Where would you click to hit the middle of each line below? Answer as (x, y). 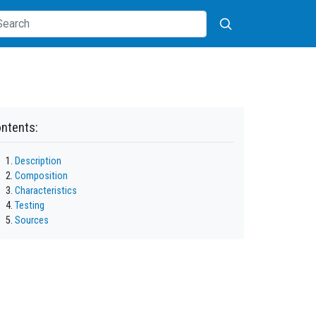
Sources (32, 221)
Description (38, 162)
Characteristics (46, 191)
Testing (30, 206)
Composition (41, 176)
